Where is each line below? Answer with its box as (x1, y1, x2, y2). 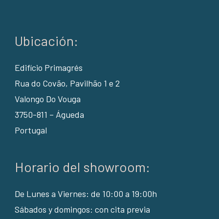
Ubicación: (14, 32, 78, 49)
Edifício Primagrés (14, 62, 83, 73)
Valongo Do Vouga (14, 93, 81, 104)
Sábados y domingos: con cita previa (14, 204, 150, 215)
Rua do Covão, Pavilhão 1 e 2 (14, 78, 120, 88)
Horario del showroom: (14, 158, 150, 175)
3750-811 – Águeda (14, 109, 84, 120)
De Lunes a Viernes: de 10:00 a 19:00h (14, 188, 157, 199)
